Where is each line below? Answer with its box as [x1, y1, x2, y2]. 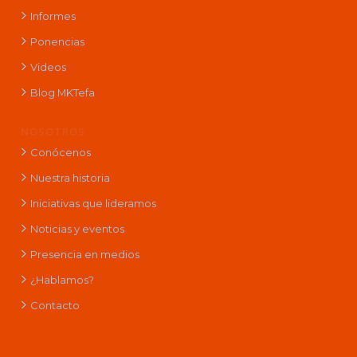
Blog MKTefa [29, 85, 95, 99]
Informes [29, 9, 76, 22]
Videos [29, 60, 66, 73]
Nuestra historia [29, 171, 110, 184]
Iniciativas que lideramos [29, 196, 156, 210]
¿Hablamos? [29, 273, 94, 286]
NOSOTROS [20, 124, 85, 139]
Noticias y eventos [29, 222, 124, 235]
